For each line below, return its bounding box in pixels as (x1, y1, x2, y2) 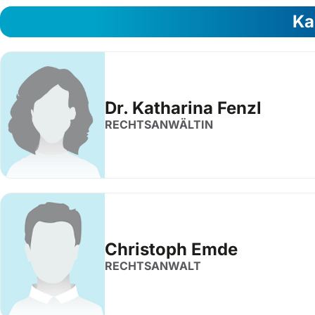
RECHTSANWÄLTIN (105, 117, 213, 131)
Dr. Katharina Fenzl (105, 98, 262, 118)
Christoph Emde (105, 239, 238, 259)
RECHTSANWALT (105, 259, 201, 273)
